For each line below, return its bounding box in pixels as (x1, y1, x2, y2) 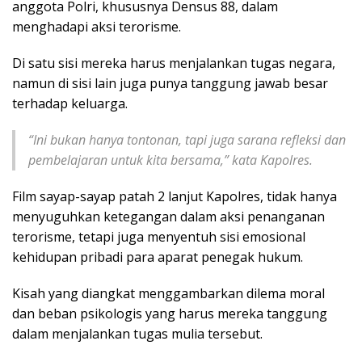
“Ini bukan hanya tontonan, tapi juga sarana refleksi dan (28, 130, 346, 149)
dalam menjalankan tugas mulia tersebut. (12, 324, 263, 343)
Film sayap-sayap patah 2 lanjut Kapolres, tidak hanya (12, 187, 337, 205)
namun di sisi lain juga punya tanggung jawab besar (12, 74, 328, 92)
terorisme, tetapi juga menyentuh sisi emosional (12, 227, 305, 246)
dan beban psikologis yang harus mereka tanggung (12, 304, 327, 322)
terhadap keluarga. (12, 94, 128, 112)
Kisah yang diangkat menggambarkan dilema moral (12, 284, 325, 302)
